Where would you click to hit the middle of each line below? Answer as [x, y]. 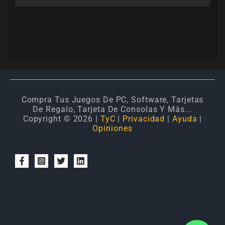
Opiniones [113, 129]
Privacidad [144, 119]
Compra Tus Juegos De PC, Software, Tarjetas [113, 100]
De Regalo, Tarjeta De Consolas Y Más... [113, 109]
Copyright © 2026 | [62, 119]
